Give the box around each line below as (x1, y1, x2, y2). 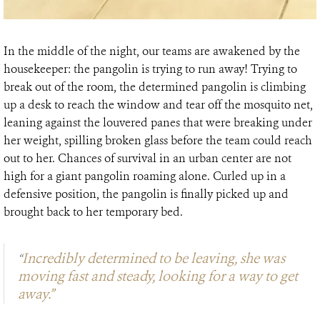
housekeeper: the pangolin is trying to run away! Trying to (4, 61, 297, 76)
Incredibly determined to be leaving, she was (22, 249, 285, 267)
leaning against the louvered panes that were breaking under (4, 114, 312, 130)
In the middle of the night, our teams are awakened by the (4, 43, 300, 59)
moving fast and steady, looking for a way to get (18, 266, 298, 285)
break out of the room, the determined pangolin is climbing (4, 79, 306, 94)
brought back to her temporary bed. (4, 204, 183, 219)
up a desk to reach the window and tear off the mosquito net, (4, 96, 313, 112)
